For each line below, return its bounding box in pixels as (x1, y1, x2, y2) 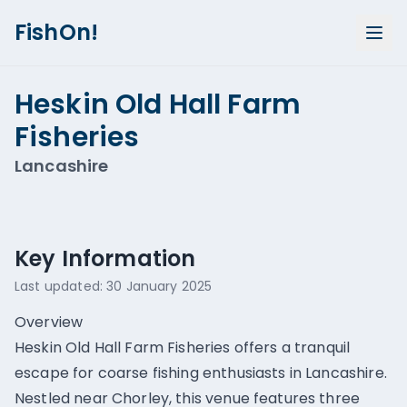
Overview (15, 312, 84, 333)
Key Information (15, 243, 196, 273)
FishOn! (15, 17, 99, 47)
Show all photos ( (223, 161, 342, 179)
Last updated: (15, 277, 107, 295)
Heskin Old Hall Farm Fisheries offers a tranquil (15, 337, 351, 358)
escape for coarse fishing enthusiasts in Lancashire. (15, 362, 387, 383)
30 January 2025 (106, 277, 213, 295)
